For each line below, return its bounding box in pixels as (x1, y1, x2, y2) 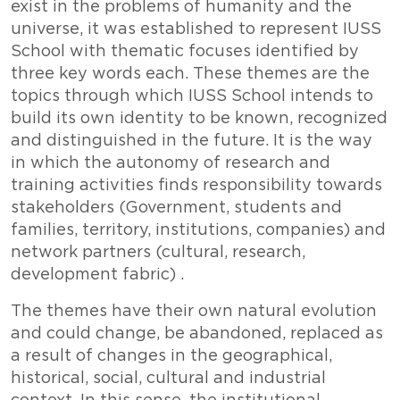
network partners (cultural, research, (11, 243, 305, 262)
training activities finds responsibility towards (11, 176, 382, 195)
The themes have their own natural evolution (11, 302, 377, 321)
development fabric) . (11, 265, 184, 284)
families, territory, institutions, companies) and (11, 221, 386, 239)
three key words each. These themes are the (11, 64, 370, 83)
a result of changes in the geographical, (11, 346, 332, 365)
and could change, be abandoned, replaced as (11, 324, 383, 343)
